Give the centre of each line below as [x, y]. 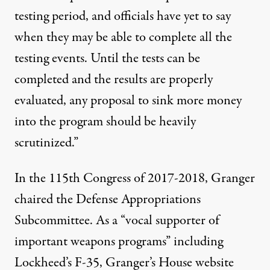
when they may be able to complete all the [123, 38]
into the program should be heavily [105, 122]
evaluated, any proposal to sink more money [128, 101]
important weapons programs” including [119, 242]
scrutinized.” [46, 143]
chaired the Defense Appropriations [108, 200]
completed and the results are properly [114, 80]
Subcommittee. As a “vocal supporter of [117, 221]
